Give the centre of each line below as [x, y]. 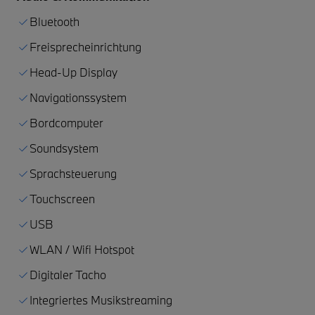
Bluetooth [54, 21]
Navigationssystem [78, 97]
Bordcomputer [66, 122]
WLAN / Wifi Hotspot [82, 249]
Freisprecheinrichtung [85, 46]
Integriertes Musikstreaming [101, 300]
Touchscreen [62, 198]
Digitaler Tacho [68, 274]
